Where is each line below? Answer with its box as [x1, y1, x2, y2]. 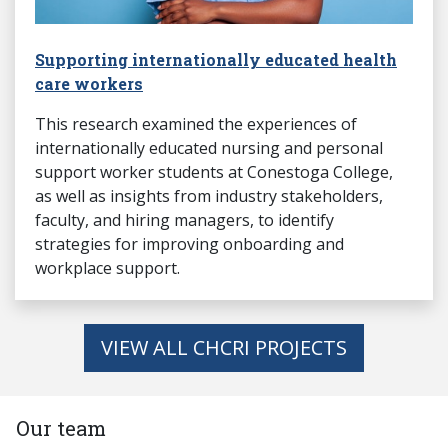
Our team [16, 415, 106, 442]
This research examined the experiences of [35, 113, 357, 136]
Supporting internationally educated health [35, 49, 397, 71]
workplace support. [35, 257, 180, 280]
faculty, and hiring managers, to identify [35, 209, 334, 232]
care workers [35, 73, 143, 95]
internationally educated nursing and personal [35, 137, 383, 160]
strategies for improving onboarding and [35, 233, 344, 256]
